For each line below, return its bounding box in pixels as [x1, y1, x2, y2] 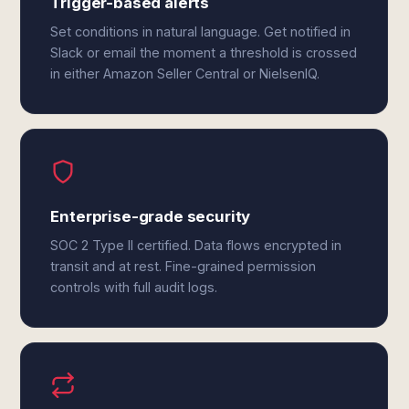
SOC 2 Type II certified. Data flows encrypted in [50, 237, 342, 253]
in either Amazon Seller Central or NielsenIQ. [50, 66, 320, 81]
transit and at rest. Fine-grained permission [50, 258, 317, 274]
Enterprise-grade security [50, 207, 251, 225]
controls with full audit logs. [50, 279, 218, 295]
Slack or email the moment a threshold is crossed [50, 45, 358, 60]
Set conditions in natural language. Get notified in [50, 24, 351, 39]
